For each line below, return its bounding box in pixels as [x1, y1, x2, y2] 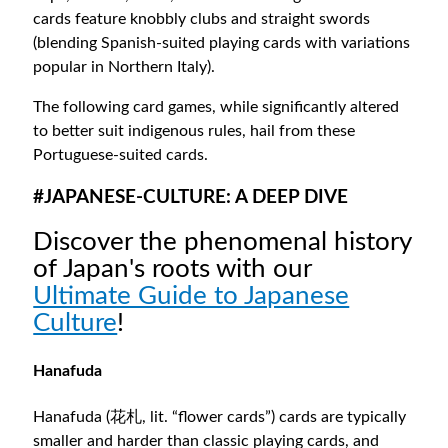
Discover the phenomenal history [33, 228, 412, 255]
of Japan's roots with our [33, 255, 312, 282]
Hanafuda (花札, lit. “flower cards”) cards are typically [33, 409, 407, 426]
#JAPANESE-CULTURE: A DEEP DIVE [33, 188, 349, 208]
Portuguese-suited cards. [33, 147, 209, 164]
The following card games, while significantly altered [33, 99, 400, 116]
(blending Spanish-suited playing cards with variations [33, 34, 411, 51]
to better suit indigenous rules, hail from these [33, 123, 356, 140]
